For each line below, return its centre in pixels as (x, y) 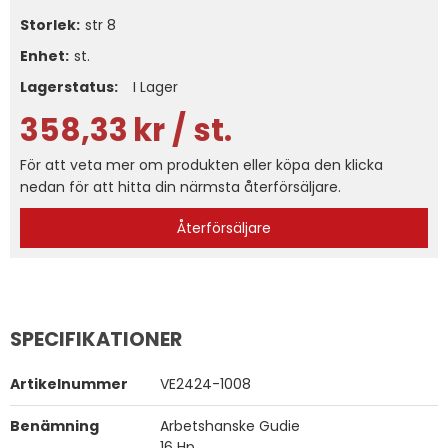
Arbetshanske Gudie (230, 426)
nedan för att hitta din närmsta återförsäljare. (180, 187)
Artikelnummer (69, 384)
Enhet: (44, 56)
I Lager (155, 87)
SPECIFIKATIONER (96, 339)
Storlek (48, 25)
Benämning (54, 426)
